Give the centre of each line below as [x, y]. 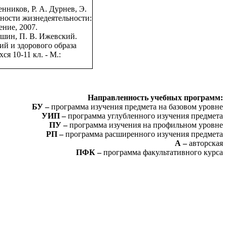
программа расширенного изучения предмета [144, 134]
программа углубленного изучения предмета [145, 116]
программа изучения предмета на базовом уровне [137, 107]
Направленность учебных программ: [155, 98]
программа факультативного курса [163, 153]
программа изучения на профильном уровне [146, 125]
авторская [206, 143]
